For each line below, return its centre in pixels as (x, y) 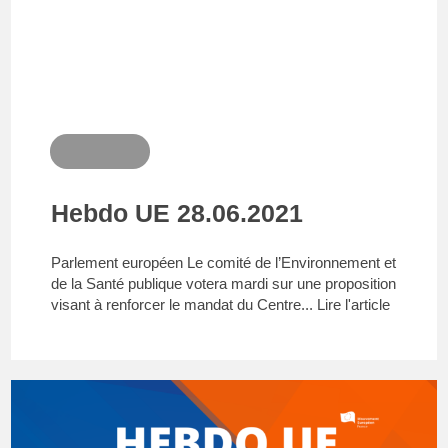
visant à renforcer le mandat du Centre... (184, 304)
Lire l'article (354, 304)
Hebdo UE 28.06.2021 (177, 212)
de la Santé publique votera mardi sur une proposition (224, 283)
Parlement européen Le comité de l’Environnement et (224, 262)
